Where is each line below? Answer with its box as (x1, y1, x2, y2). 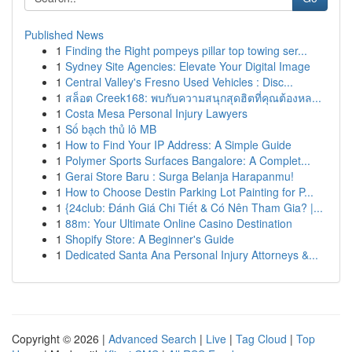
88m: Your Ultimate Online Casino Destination (65, 215, 292, 231)
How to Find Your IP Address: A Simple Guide (65, 137, 291, 152)
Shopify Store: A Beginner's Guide (65, 231, 234, 247)
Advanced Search (108, 331, 196, 346)
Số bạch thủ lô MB (65, 121, 156, 137)
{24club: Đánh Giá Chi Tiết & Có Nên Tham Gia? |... (65, 200, 323, 215)
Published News (24, 27, 104, 42)
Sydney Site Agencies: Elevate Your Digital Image (65, 58, 310, 74)
